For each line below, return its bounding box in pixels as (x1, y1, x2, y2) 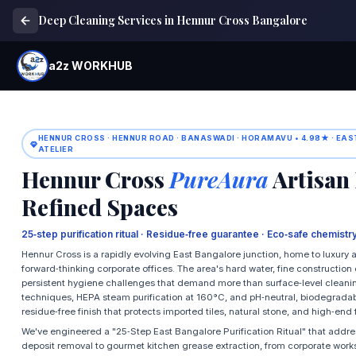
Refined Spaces (21, 192, 178, 222)
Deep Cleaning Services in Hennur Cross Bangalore (38, 13, 308, 28)
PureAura (168, 164, 269, 195)
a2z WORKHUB (48, 58, 133, 72)
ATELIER (37, 145, 74, 153)
